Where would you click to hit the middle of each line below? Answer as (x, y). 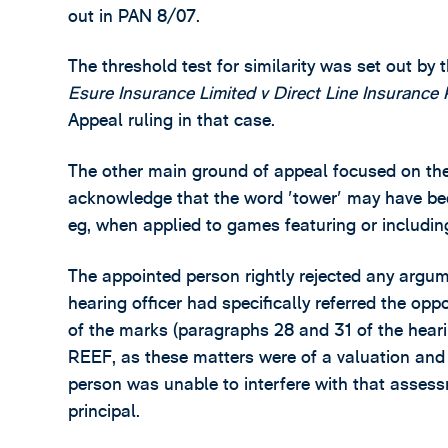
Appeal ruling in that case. (172, 121)
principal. (104, 411)
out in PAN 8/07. (134, 16)
